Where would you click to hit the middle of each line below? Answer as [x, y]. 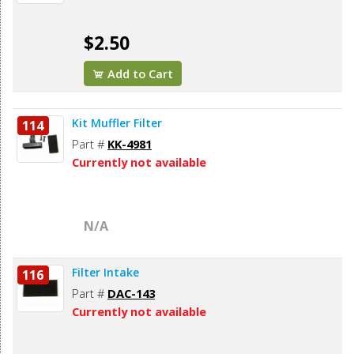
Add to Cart [139, 74]
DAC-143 [131, 294]
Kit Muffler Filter [117, 123]
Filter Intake [105, 273]
